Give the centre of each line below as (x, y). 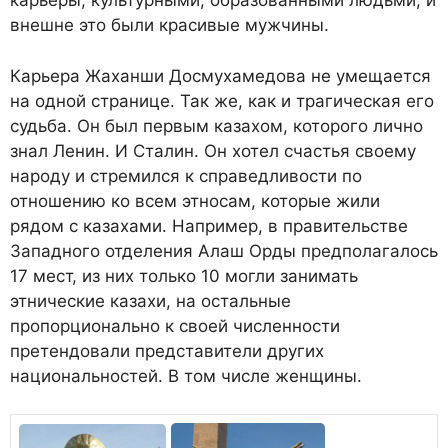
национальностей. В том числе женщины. (186, 375)
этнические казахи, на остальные (150, 300)
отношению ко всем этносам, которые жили (195, 200)
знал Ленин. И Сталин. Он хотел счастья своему (213, 150)
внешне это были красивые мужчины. (169, 25)
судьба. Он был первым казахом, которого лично (216, 125)
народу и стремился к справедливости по (186, 175)
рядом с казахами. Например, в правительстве (209, 225)
